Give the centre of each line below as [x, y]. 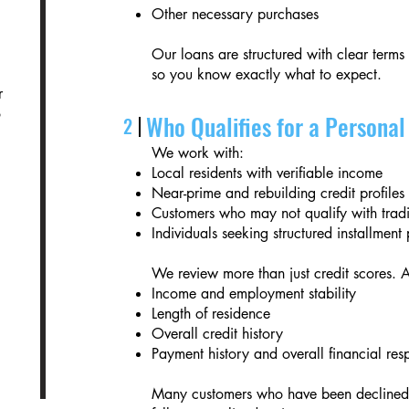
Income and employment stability [254, 294]
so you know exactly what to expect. [267, 74]
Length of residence [211, 314]
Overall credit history [218, 334]
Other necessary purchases [236, 14]
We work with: [198, 153]
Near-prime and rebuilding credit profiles [278, 193]
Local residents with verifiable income [267, 173]
